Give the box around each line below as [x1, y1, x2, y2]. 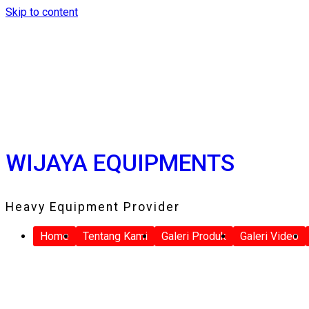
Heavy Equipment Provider [6, 200, 180, 215]
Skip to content [6, 6, 78, 19]
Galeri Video [240, 229, 299, 243]
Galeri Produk [161, 229, 226, 243]
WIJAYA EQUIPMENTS [6, 149, 235, 177]
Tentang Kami [83, 229, 148, 243]
